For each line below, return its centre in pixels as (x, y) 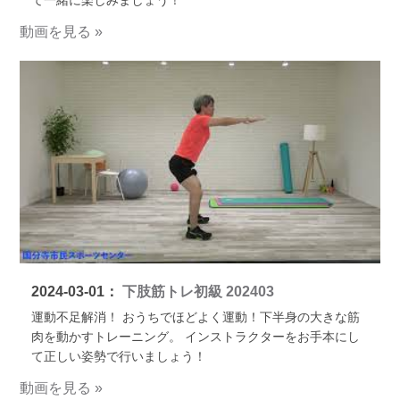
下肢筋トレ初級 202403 (196, 292)
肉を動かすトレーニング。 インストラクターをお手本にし (195, 337)
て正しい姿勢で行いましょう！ (118, 357)
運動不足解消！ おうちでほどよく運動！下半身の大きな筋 (195, 317)
